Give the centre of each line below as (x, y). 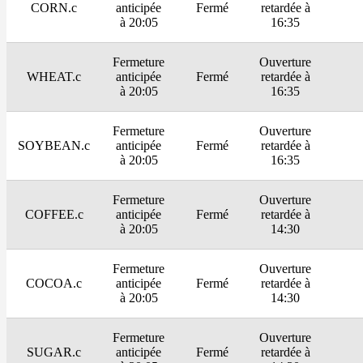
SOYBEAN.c (54, 146)
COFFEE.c (54, 215)
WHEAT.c (54, 77)
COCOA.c (54, 284)
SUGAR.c (54, 352)
